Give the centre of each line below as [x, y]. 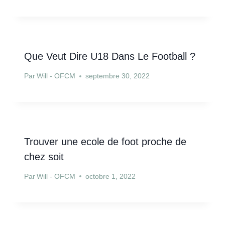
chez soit [44, 157]
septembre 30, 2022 [118, 76]
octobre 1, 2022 [111, 176]
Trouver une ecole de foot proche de [105, 142]
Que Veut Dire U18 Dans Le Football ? [110, 57]
